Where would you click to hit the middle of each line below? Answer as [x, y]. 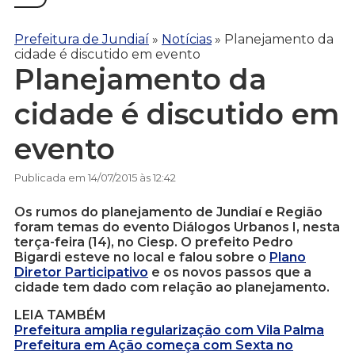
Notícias [187, 39]
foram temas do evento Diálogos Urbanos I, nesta [177, 227]
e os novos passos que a [230, 273]
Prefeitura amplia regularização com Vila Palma [169, 330]
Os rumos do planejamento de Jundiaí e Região [168, 212]
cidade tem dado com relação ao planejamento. [172, 288]
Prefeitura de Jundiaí [82, 39]
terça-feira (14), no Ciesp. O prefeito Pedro [154, 242]
